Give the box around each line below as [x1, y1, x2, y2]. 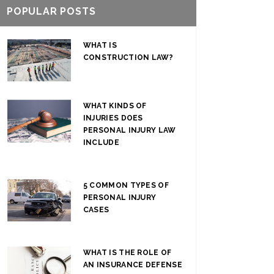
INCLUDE [83, 138, 119, 147]
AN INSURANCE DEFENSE [83, 261, 182, 270]
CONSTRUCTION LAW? [83, 53, 173, 62]
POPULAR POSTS [7, 6, 96, 17]
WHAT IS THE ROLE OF [83, 248, 172, 257]
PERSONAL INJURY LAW [83, 126, 176, 135]
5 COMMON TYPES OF [83, 181, 169, 190]
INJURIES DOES [83, 114, 143, 123]
